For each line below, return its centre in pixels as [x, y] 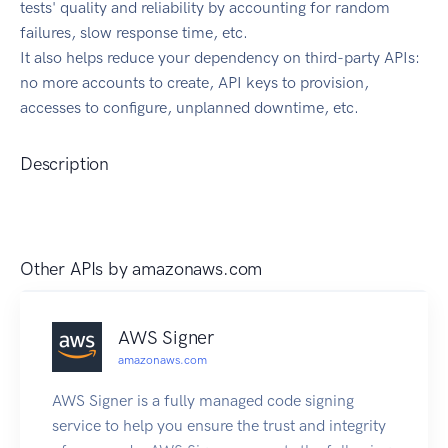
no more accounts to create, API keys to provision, [194, 83]
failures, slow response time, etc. [134, 33]
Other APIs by [76, 269]
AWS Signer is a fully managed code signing [203, 401]
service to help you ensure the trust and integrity [219, 426]
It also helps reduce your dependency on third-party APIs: [220, 58]
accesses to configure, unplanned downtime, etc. [189, 108]
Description [65, 164]
